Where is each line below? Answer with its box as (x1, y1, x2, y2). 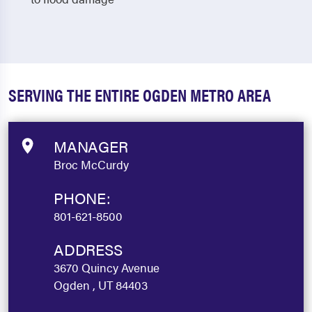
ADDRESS (54, 238, 123, 260)
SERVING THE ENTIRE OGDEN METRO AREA (8, 82, 271, 107)
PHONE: (54, 187, 111, 208)
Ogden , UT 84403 (54, 276, 148, 293)
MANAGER (54, 135, 128, 157)
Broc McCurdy (54, 156, 129, 173)
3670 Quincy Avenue (54, 259, 159, 276)
